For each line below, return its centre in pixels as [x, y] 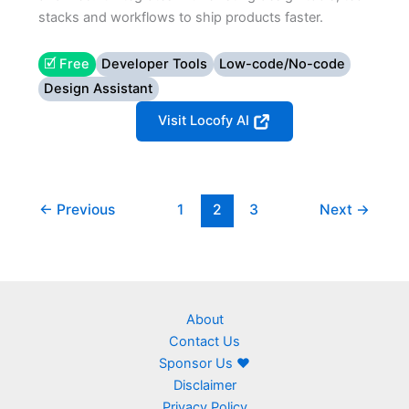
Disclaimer [204, 385]
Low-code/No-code [282, 64]
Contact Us [204, 341]
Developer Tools [155, 64]
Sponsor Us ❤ [204, 363]
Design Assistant [99, 89]
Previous [84, 209]
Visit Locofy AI [205, 120]
